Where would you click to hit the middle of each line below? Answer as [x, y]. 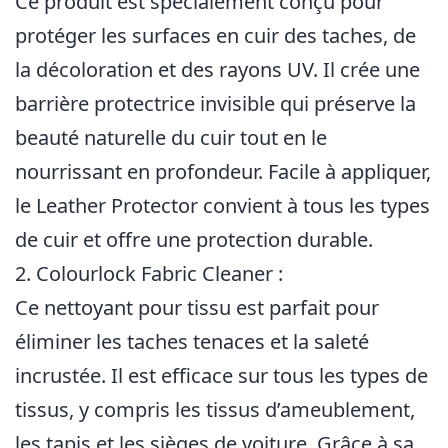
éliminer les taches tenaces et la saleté [192, 341]
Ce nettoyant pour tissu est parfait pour [197, 307]
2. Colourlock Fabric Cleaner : [149, 273]
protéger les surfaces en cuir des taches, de [215, 35]
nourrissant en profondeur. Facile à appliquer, [223, 171]
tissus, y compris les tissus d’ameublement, [215, 409]
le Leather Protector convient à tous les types [222, 205]
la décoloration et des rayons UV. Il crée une [217, 69]
